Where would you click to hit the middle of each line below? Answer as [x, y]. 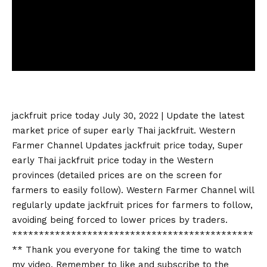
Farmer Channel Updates [69, 145]
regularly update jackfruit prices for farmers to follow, [132, 205]
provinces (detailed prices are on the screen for [117, 175]
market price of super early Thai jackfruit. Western [124, 131]
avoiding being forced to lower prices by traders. [120, 220]
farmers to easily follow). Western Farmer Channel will [133, 190]
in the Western [180, 160]
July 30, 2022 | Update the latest [172, 116]
